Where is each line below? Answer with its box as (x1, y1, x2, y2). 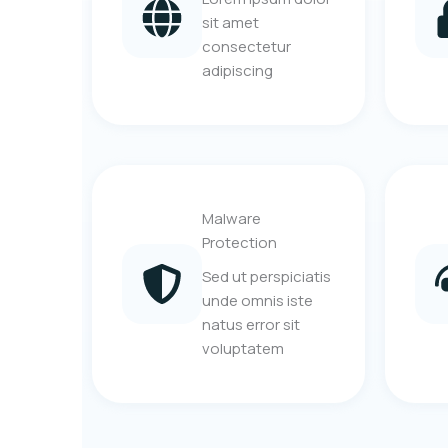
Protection (202, 232, 277, 254)
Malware (202, 208, 261, 230)
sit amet (202, 12, 259, 34)
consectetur (202, 36, 291, 58)
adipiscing (202, 60, 273, 82)
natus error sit (202, 314, 300, 336)
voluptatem (202, 338, 284, 360)
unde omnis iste (202, 290, 313, 312)
